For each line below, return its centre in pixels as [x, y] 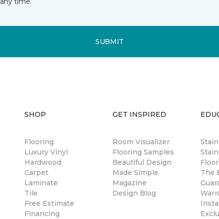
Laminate [41, 183]
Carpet [36, 173]
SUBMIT [109, 41]
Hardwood [43, 162]
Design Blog [134, 193]
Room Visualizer [141, 142]
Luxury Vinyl [46, 152]
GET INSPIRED [139, 114]
